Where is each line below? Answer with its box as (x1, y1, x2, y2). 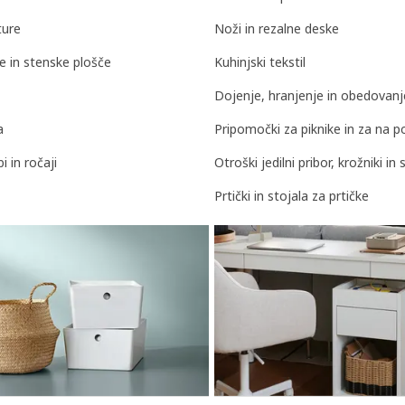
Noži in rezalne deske (214, 20, 339, 38)
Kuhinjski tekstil (214, 53, 306, 71)
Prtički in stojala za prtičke (214, 187, 369, 205)
